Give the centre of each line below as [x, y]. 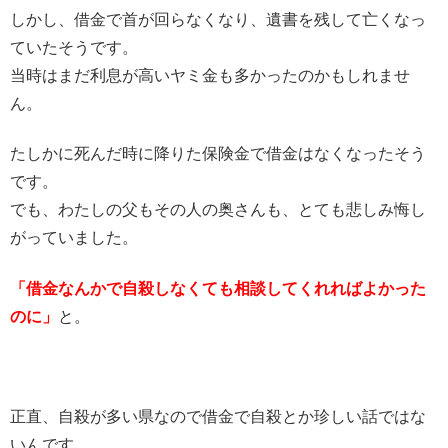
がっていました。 [74, 238]
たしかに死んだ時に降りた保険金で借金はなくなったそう [218, 154]
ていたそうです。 [74, 47]
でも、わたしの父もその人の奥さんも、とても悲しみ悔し [218, 210]
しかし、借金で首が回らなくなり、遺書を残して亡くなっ [218, 19]
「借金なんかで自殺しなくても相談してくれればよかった [218, 288]
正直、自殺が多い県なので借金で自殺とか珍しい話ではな [218, 417]
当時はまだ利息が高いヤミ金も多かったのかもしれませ [210, 75]
